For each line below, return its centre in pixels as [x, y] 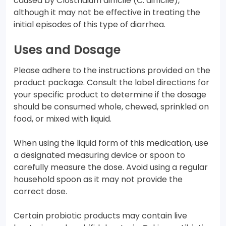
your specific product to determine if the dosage [110, 95]
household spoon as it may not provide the [98, 180]
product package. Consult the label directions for [111, 83]
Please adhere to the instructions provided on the [112, 71]
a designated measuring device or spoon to [99, 155]
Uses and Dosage [67, 50]
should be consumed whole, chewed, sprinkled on [111, 107]
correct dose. [40, 192]
